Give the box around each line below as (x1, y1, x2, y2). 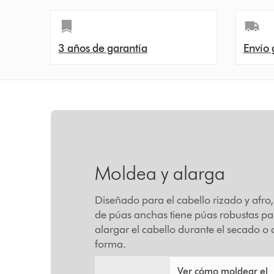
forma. (94, 237, 126, 251)
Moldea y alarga (94, 160, 225, 185)
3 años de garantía (58, 42, 148, 55)
